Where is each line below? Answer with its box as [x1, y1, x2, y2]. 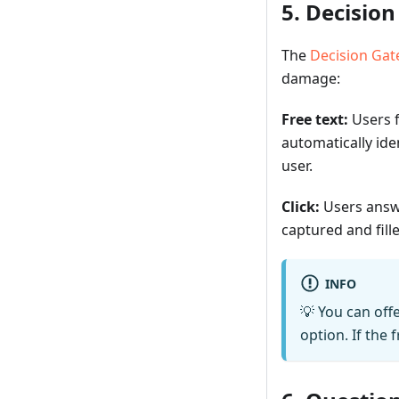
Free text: [281, 110, 348, 130]
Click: [281, 197, 320, 217]
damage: [281, 69, 340, 89]
